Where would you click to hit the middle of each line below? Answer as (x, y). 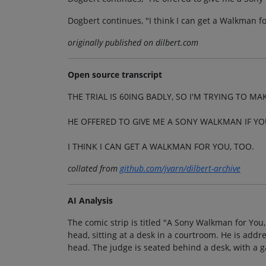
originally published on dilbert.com (133, 42)
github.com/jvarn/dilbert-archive (180, 168)
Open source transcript (115, 74)
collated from (94, 168)
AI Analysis (90, 200)
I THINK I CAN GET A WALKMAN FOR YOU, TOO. (161, 146)
